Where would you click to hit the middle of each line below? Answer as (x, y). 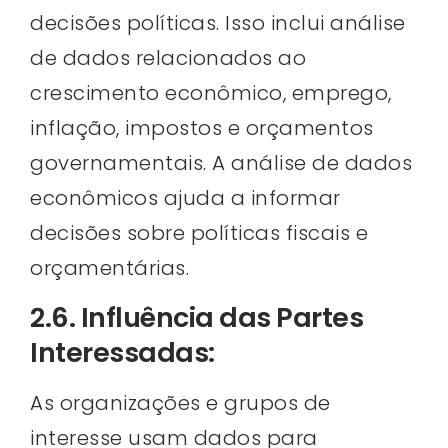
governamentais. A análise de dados (221, 162)
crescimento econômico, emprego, (211, 92)
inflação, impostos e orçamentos (202, 127)
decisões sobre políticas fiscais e (199, 232)
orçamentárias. (109, 267)
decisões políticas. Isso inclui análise (218, 22)
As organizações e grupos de (180, 403)
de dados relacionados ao (168, 57)
